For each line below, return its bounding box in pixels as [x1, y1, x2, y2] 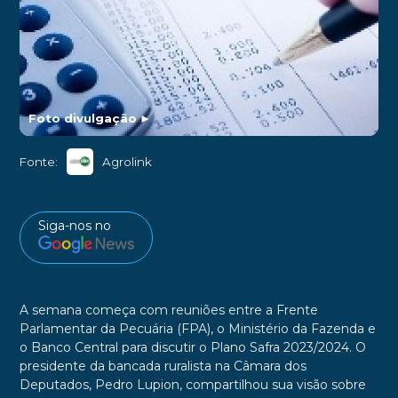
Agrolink [101, 154, 152, 169]
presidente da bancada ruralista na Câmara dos [19, 357, 306, 374]
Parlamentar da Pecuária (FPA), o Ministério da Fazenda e [19, 320, 376, 337]
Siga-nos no [37, 218, 111, 235]
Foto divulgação [28, 111, 137, 126]
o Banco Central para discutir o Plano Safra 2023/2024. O [19, 338, 366, 355]
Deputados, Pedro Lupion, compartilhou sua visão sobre [19, 376, 366, 393]
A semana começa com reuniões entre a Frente [19, 301, 318, 318]
